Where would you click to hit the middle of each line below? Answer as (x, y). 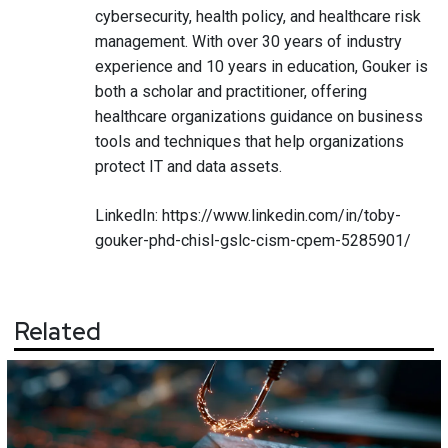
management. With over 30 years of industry (248, 41)
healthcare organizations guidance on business (259, 116)
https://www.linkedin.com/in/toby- (281, 215)
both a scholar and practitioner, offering (231, 91)
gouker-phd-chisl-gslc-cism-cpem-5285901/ (253, 240)
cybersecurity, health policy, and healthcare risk (258, 16)
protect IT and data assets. (188, 166)
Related (57, 331)
